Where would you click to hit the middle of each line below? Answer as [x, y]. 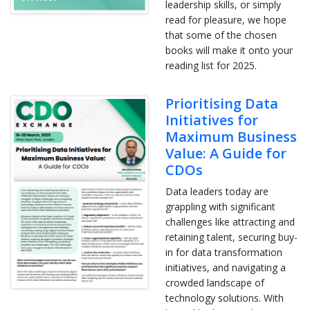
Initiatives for [212, 120]
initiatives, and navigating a [226, 267]
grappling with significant [220, 206]
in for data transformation [224, 252]
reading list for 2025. [211, 65]
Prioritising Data [222, 103]
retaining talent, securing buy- [231, 237]
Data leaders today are [217, 191]
